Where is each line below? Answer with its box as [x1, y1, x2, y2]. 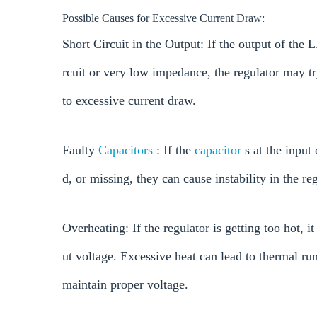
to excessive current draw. [62, 93, 196, 108]
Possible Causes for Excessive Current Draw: [62, 12, 265, 25]
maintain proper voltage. [62, 277, 188, 292]
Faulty [62, 143, 98, 158]
